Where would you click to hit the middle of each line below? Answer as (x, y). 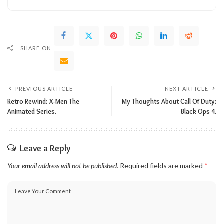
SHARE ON (36, 48)
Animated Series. (32, 111)
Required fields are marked (162, 165)
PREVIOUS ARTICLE (44, 88)
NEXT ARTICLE (186, 88)
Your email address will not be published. (63, 165)
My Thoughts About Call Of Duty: (169, 101)
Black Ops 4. (199, 111)
